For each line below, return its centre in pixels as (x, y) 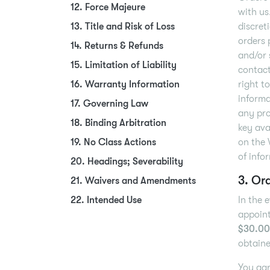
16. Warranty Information (125, 84)
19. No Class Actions (113, 142)
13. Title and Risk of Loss (123, 27)
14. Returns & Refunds (117, 46)
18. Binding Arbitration (118, 123)
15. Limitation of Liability (124, 65)
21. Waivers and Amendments (133, 181)
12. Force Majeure (108, 7)
